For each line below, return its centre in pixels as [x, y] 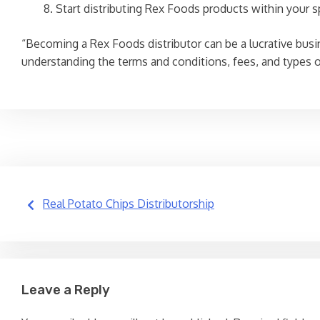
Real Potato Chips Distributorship [129, 204]
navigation [79, 241]
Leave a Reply [66, 290]
